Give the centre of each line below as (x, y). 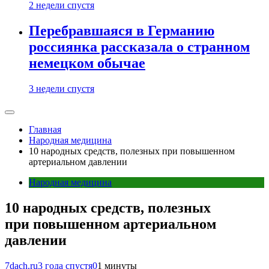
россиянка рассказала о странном (139, 47)
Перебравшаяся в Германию (122, 31)
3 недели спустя (62, 89)
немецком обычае (87, 63)
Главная (45, 129)
